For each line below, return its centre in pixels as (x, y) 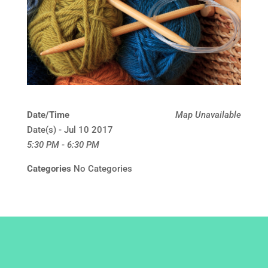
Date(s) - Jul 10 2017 (70, 130)
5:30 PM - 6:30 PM (63, 145)
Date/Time (48, 115)
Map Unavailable (208, 115)
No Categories (101, 169)
